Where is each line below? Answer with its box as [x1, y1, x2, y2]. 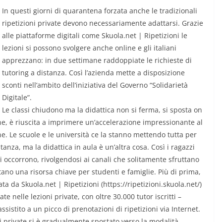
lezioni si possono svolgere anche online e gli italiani [2, 43, 176, 53]
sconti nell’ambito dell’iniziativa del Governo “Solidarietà [2, 80, 188, 90]
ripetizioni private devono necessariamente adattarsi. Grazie [2, 18, 203, 28]
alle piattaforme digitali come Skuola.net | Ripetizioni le [2, 31, 187, 41]
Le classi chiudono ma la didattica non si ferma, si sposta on [2, 105, 202, 115]
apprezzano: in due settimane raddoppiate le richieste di [2, 55, 192, 65]
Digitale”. [2, 93, 32, 103]
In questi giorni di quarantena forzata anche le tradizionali [2, 6, 197, 16]
